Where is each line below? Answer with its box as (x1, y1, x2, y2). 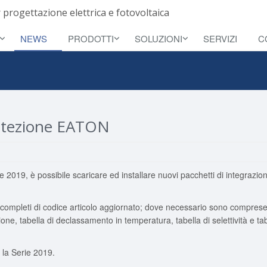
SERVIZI (203, 32, 237, 45)
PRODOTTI (68, 32, 114, 45)
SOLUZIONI (135, 32, 182, 45)
